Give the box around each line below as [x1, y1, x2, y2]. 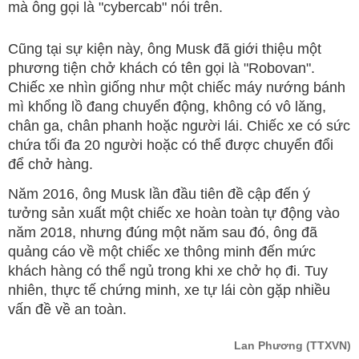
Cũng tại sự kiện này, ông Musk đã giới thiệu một [8, 40, 321, 57]
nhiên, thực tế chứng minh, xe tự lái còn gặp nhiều [8, 281, 330, 298]
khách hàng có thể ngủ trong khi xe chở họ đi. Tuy [8, 262, 328, 279]
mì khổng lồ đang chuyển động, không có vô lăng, [8, 98, 326, 115]
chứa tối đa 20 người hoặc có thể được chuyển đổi [8, 136, 333, 153]
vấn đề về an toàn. [8, 301, 127, 317]
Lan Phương [234, 338, 303, 352]
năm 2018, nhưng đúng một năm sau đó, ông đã [8, 224, 317, 240]
